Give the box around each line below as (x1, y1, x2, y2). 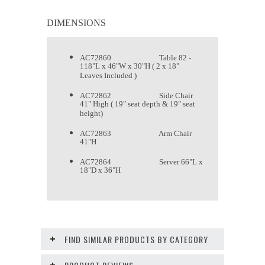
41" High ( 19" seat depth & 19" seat (80, 99, 195, 111)
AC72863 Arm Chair (80, 129, 192, 138)
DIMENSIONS (47, 18, 106, 28)
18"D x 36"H (80, 166, 121, 177)
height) (80, 109, 103, 121)
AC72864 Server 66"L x (80, 157, 203, 167)
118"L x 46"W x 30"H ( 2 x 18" (80, 62, 179, 73)
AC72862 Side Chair (80, 91, 193, 101)
